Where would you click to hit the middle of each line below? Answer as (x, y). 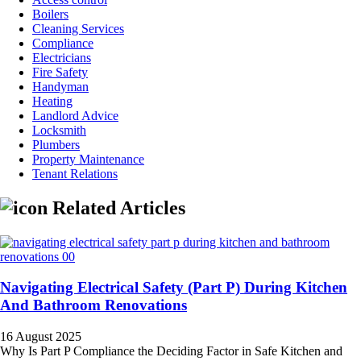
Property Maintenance (88, 159)
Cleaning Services (78, 28)
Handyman (60, 86)
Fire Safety (60, 72)
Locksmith (59, 130)
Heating (52, 101)
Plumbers (56, 144)
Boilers (50, 14)
